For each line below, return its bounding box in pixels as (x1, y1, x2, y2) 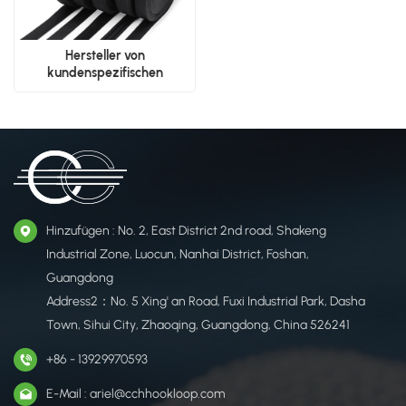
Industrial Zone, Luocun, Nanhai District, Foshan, (46, 246, 309, 262)
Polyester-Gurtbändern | (34, 82, 176, 98)
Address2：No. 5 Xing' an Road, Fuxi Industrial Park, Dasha (46, 293, 365, 309)
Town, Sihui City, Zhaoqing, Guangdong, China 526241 (46, 316, 350, 333)
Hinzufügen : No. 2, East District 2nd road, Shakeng (46, 222, 326, 238)
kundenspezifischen (46, 64, 163, 81)
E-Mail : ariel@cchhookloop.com (46, 385, 225, 401)
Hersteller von (64, 47, 145, 63)
